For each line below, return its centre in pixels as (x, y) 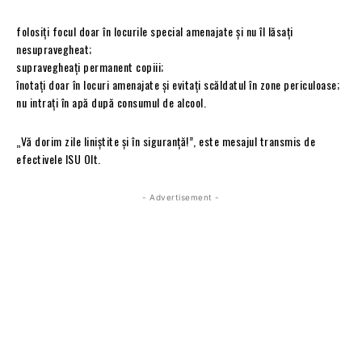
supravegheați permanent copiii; (90, 66)
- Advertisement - (181, 197)
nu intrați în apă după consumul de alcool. (111, 102)
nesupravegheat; (54, 48)
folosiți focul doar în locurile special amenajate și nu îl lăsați (155, 31)
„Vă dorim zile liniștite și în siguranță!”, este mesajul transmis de (166, 141)
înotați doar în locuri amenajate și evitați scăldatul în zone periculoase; (178, 84)
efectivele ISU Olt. (59, 158)
